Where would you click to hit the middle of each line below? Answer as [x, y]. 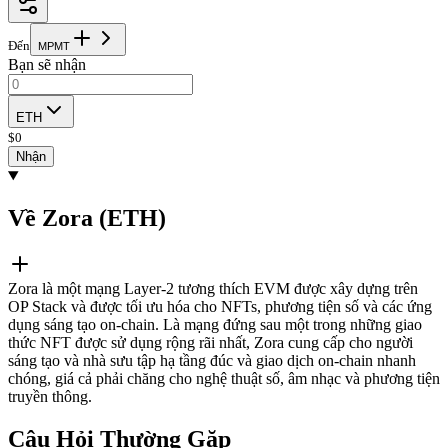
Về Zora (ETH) [87, 217]
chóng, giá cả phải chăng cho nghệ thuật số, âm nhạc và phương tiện [224, 378]
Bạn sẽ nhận [47, 65]
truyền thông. [50, 396]
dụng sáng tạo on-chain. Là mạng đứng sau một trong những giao [215, 324]
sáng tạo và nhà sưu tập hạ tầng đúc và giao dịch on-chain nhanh [212, 360]
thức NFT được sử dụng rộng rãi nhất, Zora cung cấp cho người [210, 342]
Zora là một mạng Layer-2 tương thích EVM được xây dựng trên [213, 288]
